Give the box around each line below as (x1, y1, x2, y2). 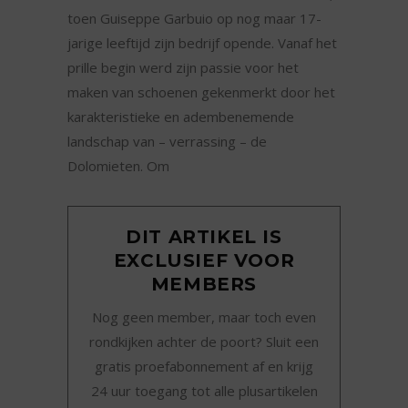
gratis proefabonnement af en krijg (95, 357, 313, 376)
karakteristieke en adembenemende (67, 107, 294, 127)
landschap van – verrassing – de (67, 132, 267, 151)
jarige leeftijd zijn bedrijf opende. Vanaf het (67, 34, 337, 53)
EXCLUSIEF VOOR (113, 250, 295, 272)
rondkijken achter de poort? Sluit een (89, 332, 319, 352)
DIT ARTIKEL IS (126, 226, 282, 249)
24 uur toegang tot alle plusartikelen (90, 382, 318, 401)
